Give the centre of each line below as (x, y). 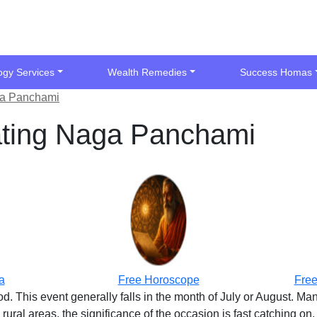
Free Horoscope (158, 280)
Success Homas (276, 72)
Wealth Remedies (148, 72)
